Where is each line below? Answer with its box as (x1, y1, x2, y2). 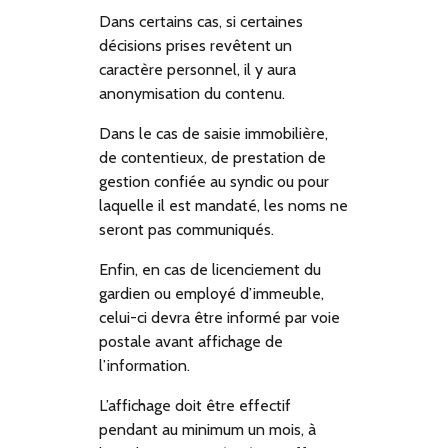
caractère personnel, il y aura (99, 60, 297, 80)
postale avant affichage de (99, 332, 284, 352)
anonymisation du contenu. (99, 84, 286, 104)
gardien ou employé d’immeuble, (99, 284, 325, 304)
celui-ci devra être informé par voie (99, 308, 341, 328)
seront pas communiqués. (99, 220, 275, 240)
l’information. (99, 356, 191, 376)
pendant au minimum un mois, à (99, 420, 317, 440)
